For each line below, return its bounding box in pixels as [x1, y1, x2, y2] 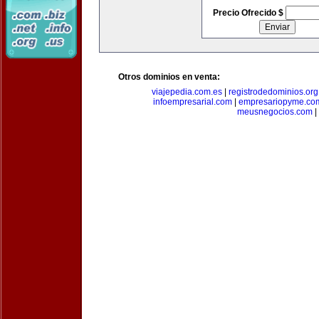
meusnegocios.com [237, 107, 313, 117]
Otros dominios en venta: [118, 72, 220, 82]
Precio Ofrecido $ [212, 8, 286, 18]
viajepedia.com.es [151, 87, 222, 97]
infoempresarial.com [152, 97, 232, 107]
